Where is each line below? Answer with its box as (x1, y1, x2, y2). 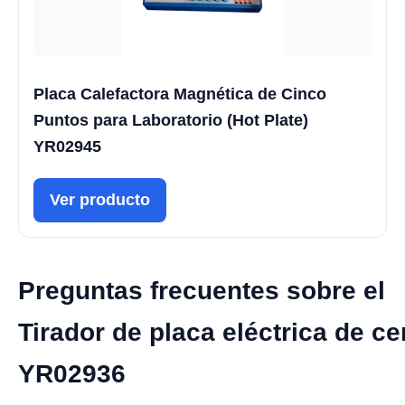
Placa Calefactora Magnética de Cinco (33, 84, 326, 103)
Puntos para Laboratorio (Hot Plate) (33, 110, 308, 129)
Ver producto (50, 190, 150, 209)
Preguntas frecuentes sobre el (18, 276, 385, 305)
